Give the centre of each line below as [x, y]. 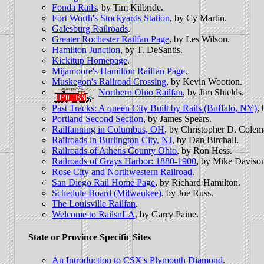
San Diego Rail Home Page [103, 182]
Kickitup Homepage [90, 61]
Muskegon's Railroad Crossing [109, 82]
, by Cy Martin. [198, 18]
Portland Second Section [98, 118]
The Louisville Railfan [94, 203]
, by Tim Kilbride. [130, 8]
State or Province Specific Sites [90, 237]
